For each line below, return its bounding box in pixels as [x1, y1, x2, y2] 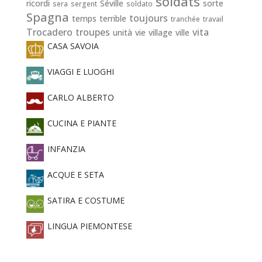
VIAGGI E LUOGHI [44, 65, 114, 77]
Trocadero [26, 25, 73, 39]
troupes [75, 25, 110, 39]
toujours [129, 11, 168, 25]
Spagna [26, 9, 69, 25]
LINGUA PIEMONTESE [44, 220, 132, 232]
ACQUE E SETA [44, 168, 104, 180]
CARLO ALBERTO [44, 91, 114, 103]
